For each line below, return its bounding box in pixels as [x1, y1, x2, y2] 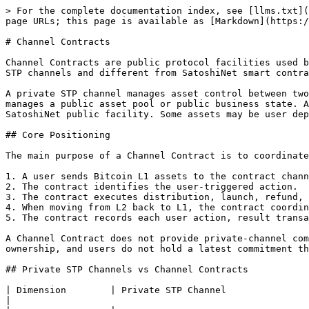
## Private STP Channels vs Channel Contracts [6, 264, 248, 275]
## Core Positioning [6, 130, 110, 140]
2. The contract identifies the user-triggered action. [6, 181, 298, 192]
